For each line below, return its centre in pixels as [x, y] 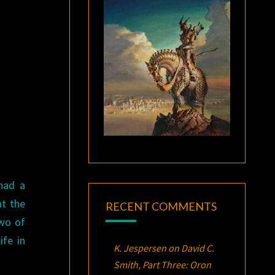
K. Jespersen [140, 248]
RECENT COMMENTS [161, 206]
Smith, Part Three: [151, 264]
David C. [197, 248]
